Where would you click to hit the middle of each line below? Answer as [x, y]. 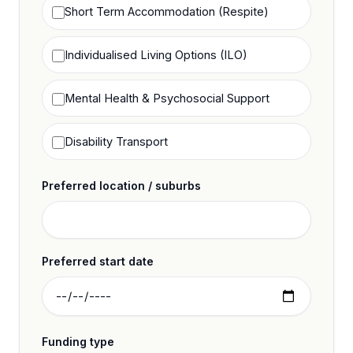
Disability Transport [116, 141]
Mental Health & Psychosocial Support [167, 98]
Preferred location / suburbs [121, 186]
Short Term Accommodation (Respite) [167, 11]
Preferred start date [98, 261]
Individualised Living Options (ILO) [156, 55]
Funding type [78, 342]
